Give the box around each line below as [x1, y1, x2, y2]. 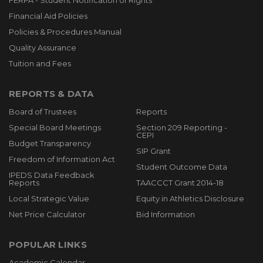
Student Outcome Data [136, 162, 227, 171]
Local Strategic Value [9, 194, 89, 203]
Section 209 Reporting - [136, 123, 227, 132]
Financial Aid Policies [9, 11, 87, 21]
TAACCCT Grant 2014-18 [136, 178, 224, 187]
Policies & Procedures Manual [9, 27, 122, 36]
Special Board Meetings [9, 123, 101, 132]
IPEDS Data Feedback [9, 170, 95, 180]
